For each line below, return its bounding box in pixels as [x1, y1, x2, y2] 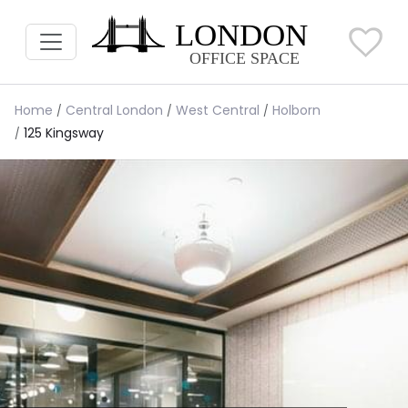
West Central [176, 101, 260, 120]
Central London [66, 101, 163, 120]
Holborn [272, 101, 321, 120]
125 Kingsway [24, 124, 104, 143]
